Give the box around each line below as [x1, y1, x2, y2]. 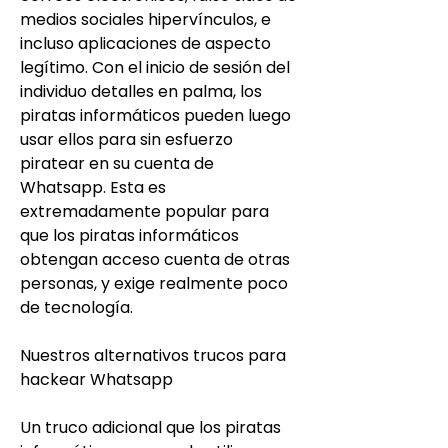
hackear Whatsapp [20, 367, 173, 391]
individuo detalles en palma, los [20, 79, 262, 103]
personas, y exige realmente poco [20, 271, 288, 295]
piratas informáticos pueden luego [20, 103, 291, 127]
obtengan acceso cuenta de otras [20, 247, 290, 271]
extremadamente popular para [20, 199, 269, 223]
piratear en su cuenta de [20, 151, 214, 175]
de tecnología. [20, 295, 133, 319]
